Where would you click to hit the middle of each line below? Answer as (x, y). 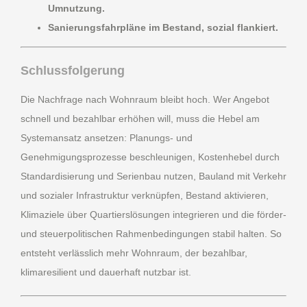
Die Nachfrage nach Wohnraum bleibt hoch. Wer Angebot (145, 100)
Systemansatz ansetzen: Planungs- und (107, 138)
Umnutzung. (76, 9)
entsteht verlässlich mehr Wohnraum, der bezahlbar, (134, 253)
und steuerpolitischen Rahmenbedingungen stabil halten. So (151, 234)
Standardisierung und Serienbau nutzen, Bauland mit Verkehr (153, 176)
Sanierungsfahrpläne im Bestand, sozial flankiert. (163, 28)
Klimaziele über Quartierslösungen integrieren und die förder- (153, 215)
